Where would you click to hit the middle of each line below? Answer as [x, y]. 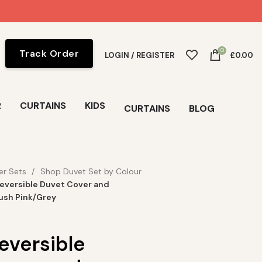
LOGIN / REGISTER [139, 55]
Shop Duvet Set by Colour [91, 171]
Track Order [49, 53]
